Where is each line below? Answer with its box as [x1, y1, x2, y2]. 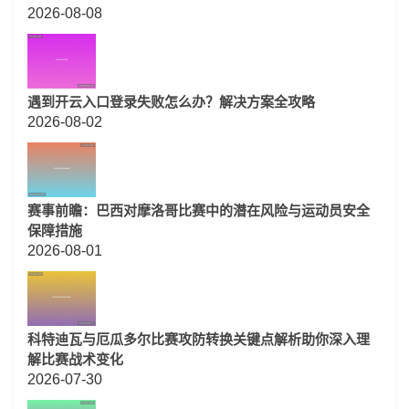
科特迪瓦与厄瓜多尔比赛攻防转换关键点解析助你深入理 [27, 331, 370, 348]
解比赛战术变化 [27, 351, 123, 368]
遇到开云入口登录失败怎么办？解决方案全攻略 [27, 94, 315, 110]
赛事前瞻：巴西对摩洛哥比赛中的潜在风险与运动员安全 [27, 203, 370, 219]
